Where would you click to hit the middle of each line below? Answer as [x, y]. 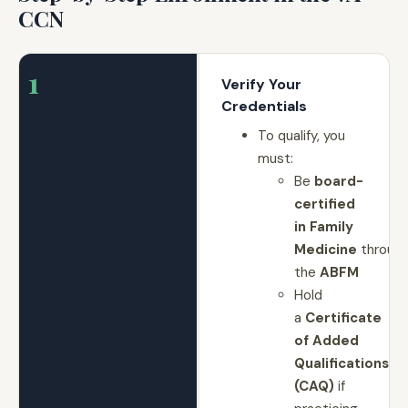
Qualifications [341, 363]
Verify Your [261, 84]
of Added [326, 341]
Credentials [264, 106]
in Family [323, 227]
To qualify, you [301, 136]
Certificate [343, 318]
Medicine [325, 250]
